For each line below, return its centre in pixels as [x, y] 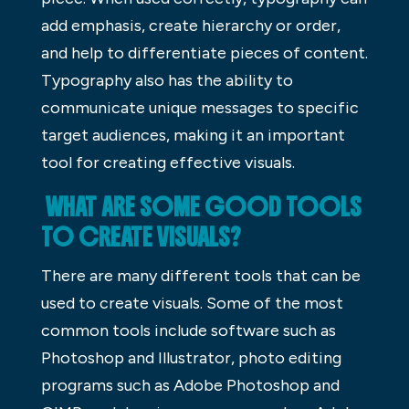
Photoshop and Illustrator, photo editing [191, 358]
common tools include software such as [188, 331]
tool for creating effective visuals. [168, 163]
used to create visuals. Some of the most [192, 304]
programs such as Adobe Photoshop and [190, 386]
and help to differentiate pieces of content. [204, 53]
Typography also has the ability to [167, 81]
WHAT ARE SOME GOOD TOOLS [201, 208]
